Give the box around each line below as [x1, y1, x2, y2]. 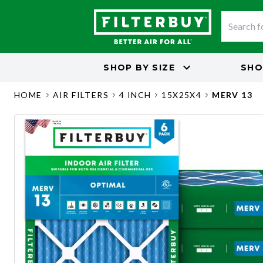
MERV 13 [212, 90, 253, 100]
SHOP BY [103, 62, 149, 73]
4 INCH [119, 90, 151, 100]
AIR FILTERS [52, 90, 109, 100]
